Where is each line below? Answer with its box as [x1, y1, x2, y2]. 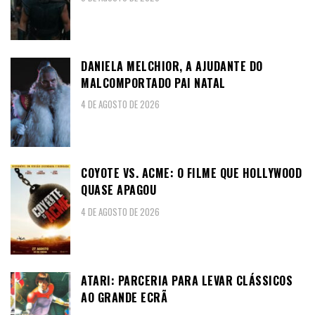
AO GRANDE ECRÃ [81, 288, 167, 306]
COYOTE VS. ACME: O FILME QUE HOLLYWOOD [81, 165, 302, 182]
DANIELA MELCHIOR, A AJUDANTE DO [81, 57, 263, 75]
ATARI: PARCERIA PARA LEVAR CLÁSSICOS [81, 271, 292, 289]
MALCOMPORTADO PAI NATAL [81, 74, 226, 91]
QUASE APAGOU [81, 181, 156, 199]
